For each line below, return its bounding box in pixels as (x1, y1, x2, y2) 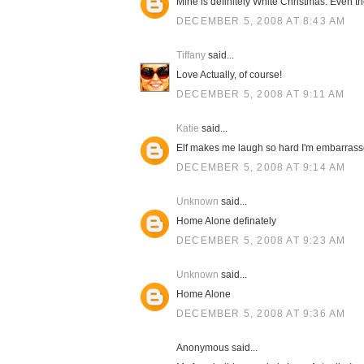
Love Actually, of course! (176, 69, 282, 80)
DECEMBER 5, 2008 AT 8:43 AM (176, 15, 346, 27)
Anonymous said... (176, 342, 258, 353)
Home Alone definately (176, 215, 276, 227)
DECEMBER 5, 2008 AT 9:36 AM (176, 308, 346, 319)
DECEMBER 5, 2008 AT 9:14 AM (176, 162, 346, 173)
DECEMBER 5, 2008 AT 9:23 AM (176, 235, 346, 246)
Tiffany (176, 50, 206, 61)
